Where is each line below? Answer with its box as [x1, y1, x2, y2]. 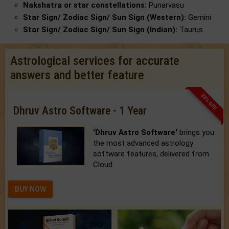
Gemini [186, 13, 211, 22]
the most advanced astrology [93, 139, 194, 148]
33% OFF [199, 92, 218, 111]
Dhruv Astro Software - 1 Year [13, 104, 147, 118]
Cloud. [93, 160, 114, 170]
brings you [177, 128, 215, 138]
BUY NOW [15, 185, 46, 194]
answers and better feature [10, 68, 144, 83]
